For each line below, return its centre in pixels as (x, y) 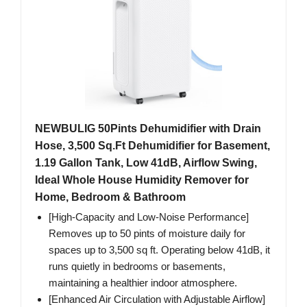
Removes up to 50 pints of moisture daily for (147, 234)
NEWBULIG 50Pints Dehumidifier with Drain (148, 129)
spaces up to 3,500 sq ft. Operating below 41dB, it (159, 250)
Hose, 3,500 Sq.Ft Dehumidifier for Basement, (152, 146)
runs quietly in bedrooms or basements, (137, 267)
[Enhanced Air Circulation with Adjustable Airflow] (157, 299)
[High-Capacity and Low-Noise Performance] (149, 217)
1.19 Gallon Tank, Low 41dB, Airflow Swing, (146, 163)
